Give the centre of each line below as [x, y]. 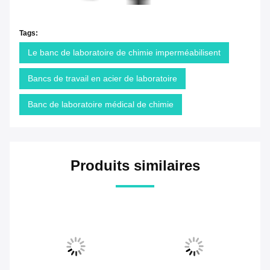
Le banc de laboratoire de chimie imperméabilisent [124, 53]
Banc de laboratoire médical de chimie [101, 105]
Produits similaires [135, 166]
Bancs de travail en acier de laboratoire [102, 79]
